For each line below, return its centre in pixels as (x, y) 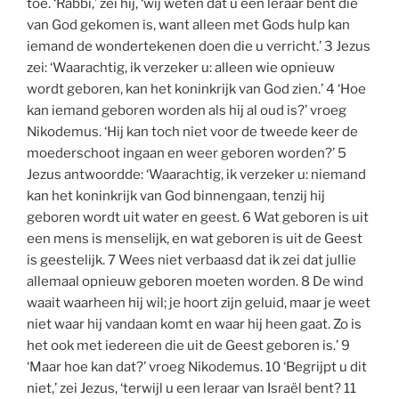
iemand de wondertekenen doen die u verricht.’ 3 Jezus (199, 46)
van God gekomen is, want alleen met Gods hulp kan (188, 24)
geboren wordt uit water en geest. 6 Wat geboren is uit (198, 217)
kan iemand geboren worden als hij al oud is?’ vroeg (187, 110)
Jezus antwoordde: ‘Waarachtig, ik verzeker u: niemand (196, 174)
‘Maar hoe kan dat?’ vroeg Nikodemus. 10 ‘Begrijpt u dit (197, 366)
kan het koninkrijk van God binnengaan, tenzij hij (176, 195)
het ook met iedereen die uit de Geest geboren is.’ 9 (188, 345)
